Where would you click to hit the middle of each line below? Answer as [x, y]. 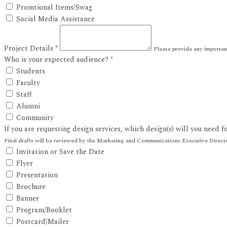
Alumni [28, 106]
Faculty [28, 83]
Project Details [30, 48]
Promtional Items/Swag [54, 7]
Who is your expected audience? [57, 59]
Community [35, 118]
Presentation [37, 175]
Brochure [31, 186]
